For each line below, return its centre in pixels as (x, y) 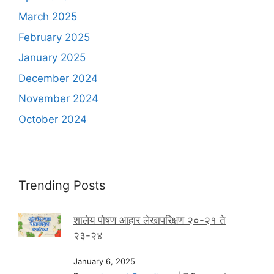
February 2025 (54, 37)
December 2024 (58, 78)
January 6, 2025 (104, 261)
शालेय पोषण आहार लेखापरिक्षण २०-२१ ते (150, 220)
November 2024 (58, 99)
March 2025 (48, 17)
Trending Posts (62, 185)
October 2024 (53, 119)
